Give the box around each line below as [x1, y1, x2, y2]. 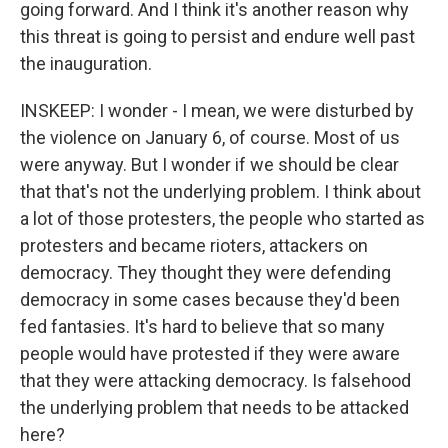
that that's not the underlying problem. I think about [20, 181, 421, 202]
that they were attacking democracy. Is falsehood [20, 370, 411, 391]
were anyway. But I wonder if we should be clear [20, 154, 399, 175]
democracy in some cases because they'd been [20, 289, 400, 310]
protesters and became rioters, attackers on [20, 235, 368, 256]
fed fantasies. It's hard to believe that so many [20, 316, 385, 337]
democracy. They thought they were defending [20, 262, 391, 283]
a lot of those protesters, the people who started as [20, 208, 425, 229]
